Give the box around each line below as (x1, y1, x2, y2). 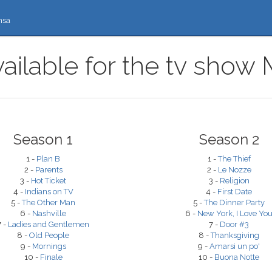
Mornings (32, 242, 66, 251)
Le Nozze (217, 165, 251, 174)
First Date (217, 187, 252, 196)
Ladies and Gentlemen (8, 220, 89, 229)
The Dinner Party (204, 198, 265, 207)
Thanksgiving (211, 231, 259, 240)
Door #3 (220, 220, 249, 229)
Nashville (32, 209, 66, 218)
